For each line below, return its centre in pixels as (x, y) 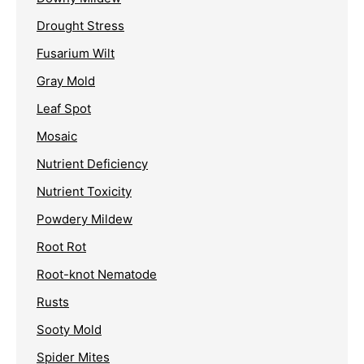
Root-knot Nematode (97, 275)
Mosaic (57, 136)
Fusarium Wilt (76, 54)
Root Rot (61, 247)
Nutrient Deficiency (92, 164)
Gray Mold (66, 81)
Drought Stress (80, 26)
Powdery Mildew (84, 219)
